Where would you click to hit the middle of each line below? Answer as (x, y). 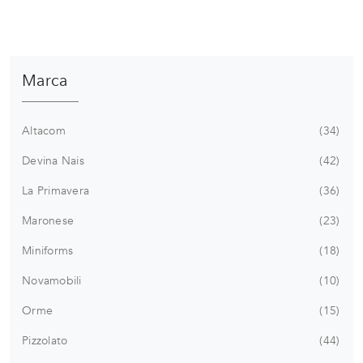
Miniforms (48, 251)
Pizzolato (45, 341)
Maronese (48, 221)
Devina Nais (53, 161)
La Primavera (56, 191)
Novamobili (52, 281)
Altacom (44, 131)
